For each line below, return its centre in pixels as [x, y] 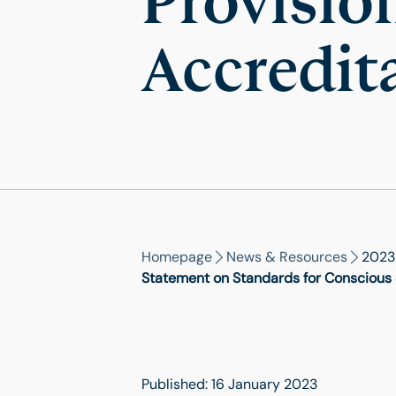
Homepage [177, 257]
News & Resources [287, 257]
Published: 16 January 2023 [229, 384]
